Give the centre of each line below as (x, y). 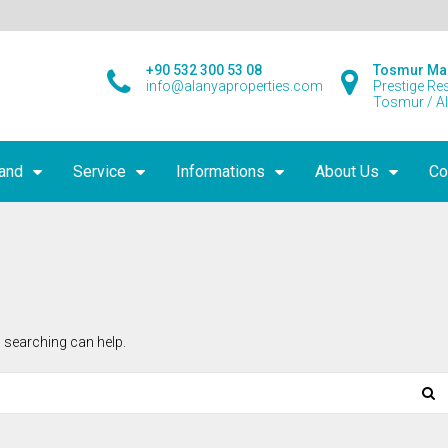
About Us (347, 171)
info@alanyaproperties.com (235, 86)
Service (99, 171)
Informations (220, 171)
